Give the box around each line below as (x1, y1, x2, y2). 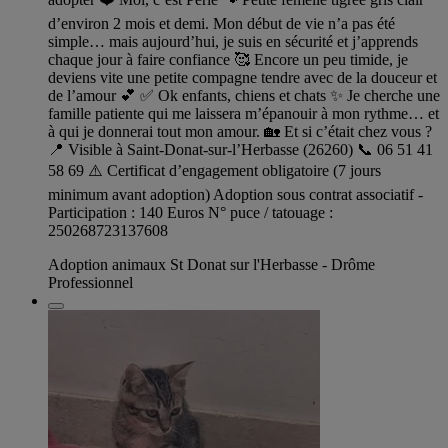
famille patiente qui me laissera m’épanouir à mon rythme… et (48, 104, 439, 122)
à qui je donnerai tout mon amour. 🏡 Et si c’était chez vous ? (48, 122, 432, 140)
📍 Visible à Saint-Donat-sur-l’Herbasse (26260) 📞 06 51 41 (48, 140, 433, 158)
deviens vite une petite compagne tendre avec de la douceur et (48, 68, 437, 86)
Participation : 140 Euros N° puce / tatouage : (48, 203, 333, 221)
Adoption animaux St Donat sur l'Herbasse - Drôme (48, 255, 375, 273)
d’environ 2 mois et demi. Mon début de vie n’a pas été (48, 14, 395, 32)
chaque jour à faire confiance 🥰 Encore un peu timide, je (48, 50, 408, 68)
